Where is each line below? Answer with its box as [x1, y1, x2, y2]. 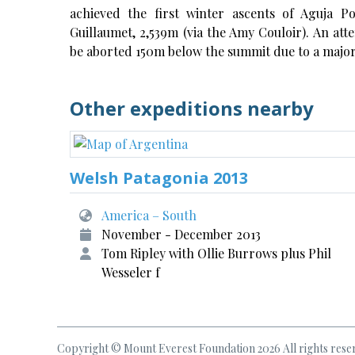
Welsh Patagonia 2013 [70, 167, 248, 189]
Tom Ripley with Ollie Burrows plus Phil [101, 245, 331, 261]
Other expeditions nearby [70, 95, 314, 121]
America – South [101, 207, 197, 223]
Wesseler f [101, 264, 160, 281]
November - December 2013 [101, 226, 261, 242]
